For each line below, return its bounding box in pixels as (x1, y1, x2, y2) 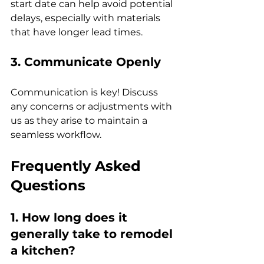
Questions (11, 176, 85, 194)
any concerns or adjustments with (11, 100, 174, 112)
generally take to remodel (11, 226, 176, 241)
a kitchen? (11, 243, 75, 258)
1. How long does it (11, 210, 131, 225)
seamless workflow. (11, 128, 101, 140)
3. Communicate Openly (11, 54, 161, 69)
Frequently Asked (11, 157, 145, 174)
